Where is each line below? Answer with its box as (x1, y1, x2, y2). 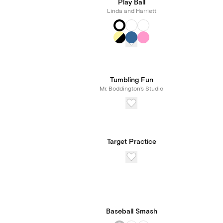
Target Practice (107, 137, 156, 146)
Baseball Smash (106, 207, 157, 216)
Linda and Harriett (107, 7, 156, 15)
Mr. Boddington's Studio (100, 85, 163, 93)
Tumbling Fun (110, 76, 153, 85)
